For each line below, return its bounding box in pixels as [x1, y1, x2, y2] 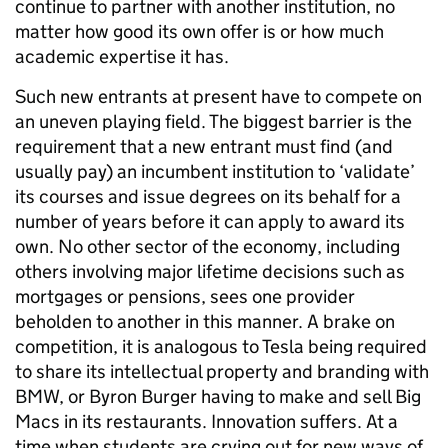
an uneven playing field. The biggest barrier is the [15, 110, 412, 133]
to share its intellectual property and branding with [15, 360, 429, 383]
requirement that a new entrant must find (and [15, 135, 393, 158]
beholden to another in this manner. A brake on [15, 310, 395, 333]
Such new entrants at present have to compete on [15, 85, 422, 108]
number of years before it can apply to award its [15, 210, 405, 233]
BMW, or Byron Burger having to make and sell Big [15, 385, 421, 408]
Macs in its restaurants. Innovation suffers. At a [15, 410, 398, 433]
